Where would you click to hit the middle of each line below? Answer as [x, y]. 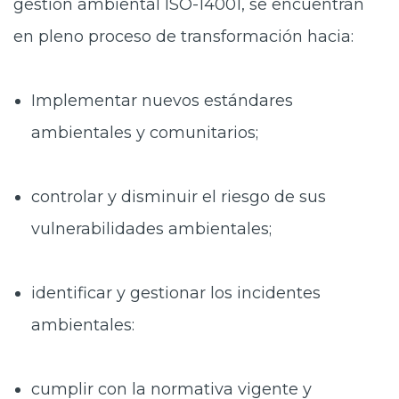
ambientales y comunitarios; [145, 133]
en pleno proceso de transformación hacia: [183, 37]
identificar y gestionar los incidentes [176, 293]
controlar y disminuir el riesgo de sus [179, 197]
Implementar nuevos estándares [162, 101]
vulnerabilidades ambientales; [151, 229]
